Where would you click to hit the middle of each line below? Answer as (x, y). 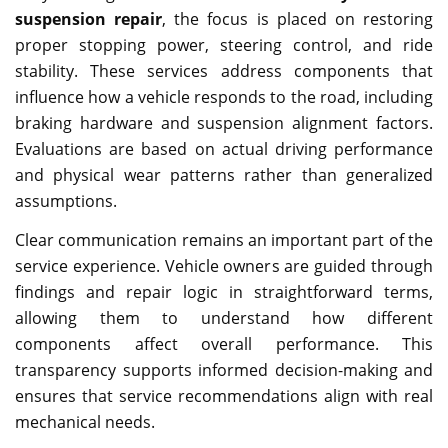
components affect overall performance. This (224, 344)
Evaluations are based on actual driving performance (224, 149)
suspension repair (89, 19)
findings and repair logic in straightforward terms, (224, 292)
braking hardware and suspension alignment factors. (224, 123)
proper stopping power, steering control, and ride (224, 45)
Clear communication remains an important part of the (224, 240)
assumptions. (66, 201)
